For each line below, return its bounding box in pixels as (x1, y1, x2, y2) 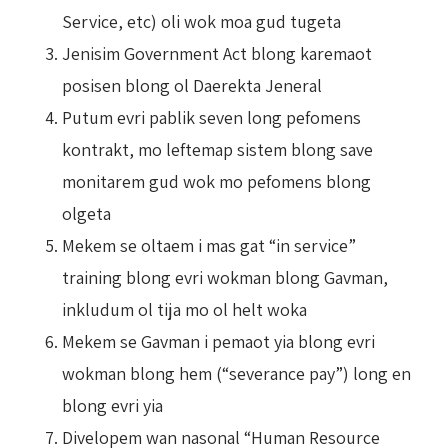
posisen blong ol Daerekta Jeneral (62, 73, 322, 97)
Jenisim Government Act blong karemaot (62, 41, 372, 65)
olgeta (62, 201, 111, 225)
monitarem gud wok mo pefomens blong (62, 169, 371, 193)
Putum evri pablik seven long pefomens (62, 105, 361, 129)
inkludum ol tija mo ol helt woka (62, 297, 307, 321)
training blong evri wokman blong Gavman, (62, 265, 388, 289)
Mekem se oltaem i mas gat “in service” (62, 233, 356, 257)
